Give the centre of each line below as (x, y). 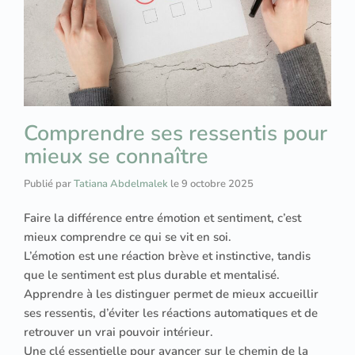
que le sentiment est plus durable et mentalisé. (152, 275)
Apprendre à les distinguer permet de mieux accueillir (171, 294)
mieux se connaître (116, 156)
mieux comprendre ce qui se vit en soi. (128, 237)
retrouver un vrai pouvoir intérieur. (118, 332)
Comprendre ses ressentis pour (176, 133)
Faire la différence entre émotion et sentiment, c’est (162, 218)
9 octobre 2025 (218, 183)
